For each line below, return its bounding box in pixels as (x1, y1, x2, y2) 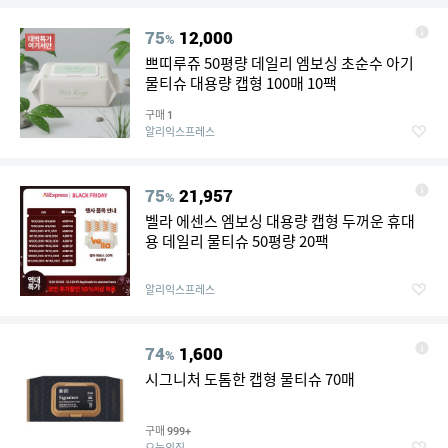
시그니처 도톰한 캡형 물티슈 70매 (145, 368, 355, 390)
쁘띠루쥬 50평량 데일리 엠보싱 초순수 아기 (145, 52, 414, 74)
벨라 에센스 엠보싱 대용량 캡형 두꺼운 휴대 (145, 210, 415, 232)
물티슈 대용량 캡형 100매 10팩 (235, 72, 337, 94)
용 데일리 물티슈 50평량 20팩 (145, 230, 329, 252)
